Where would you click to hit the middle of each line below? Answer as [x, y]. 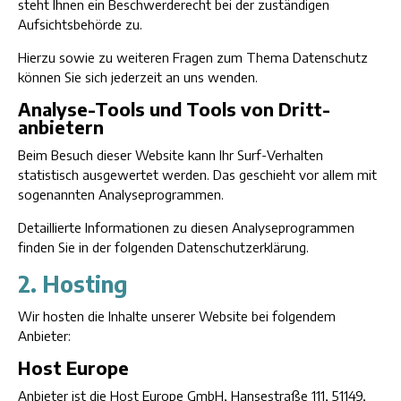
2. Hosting [73, 284]
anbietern [61, 127]
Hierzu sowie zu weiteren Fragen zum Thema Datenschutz [193, 57]
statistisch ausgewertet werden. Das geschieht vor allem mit [197, 175]
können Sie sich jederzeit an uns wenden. [138, 77]
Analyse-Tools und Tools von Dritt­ [174, 109]
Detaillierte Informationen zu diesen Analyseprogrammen [186, 227]
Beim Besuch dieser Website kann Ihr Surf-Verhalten [171, 155]
